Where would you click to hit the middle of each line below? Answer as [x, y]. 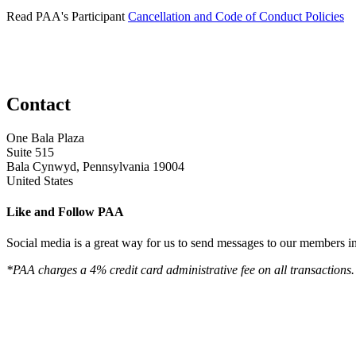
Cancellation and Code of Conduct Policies [236, 16]
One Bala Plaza [45, 137]
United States [40, 180]
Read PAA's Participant [67, 16]
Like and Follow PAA [65, 211]
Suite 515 [30, 152]
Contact [39, 104]
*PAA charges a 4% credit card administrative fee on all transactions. [180, 270]
